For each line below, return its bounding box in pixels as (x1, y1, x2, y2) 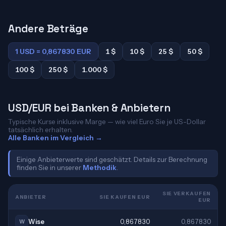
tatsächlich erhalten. (8, 126, 73, 134)
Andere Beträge (8, 22, 89, 35)
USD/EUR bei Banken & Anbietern (8, 101, 171, 115)
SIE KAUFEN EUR (99, 193, 150, 200)
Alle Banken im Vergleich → (8, 134, 102, 142)
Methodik (83, 163, 117, 172)
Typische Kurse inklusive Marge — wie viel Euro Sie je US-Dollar (8, 118, 206, 126)
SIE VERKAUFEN (162, 190, 211, 197)
